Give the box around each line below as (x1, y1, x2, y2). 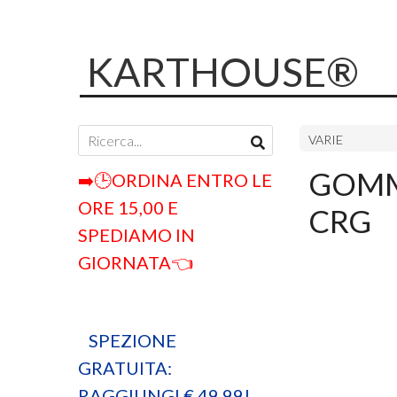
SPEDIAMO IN (77, 223, 195, 245)
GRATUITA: (77, 356, 172, 378)
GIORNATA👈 (77, 251, 192, 273)
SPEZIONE (77, 329, 176, 351)
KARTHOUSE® (87, 47, 360, 96)
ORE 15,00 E (77, 196, 178, 218)
